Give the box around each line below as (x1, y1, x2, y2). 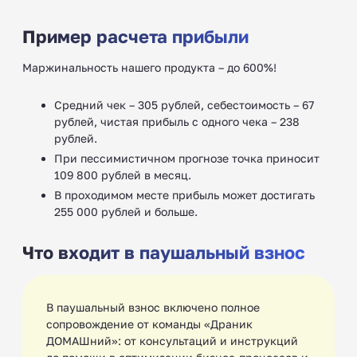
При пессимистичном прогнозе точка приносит (54, 151, 320, 165)
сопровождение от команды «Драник (46, 316, 253, 331)
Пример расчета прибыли (22, 25, 249, 47)
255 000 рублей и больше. (54, 204, 198, 218)
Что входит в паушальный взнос (22, 241, 305, 263)
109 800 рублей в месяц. (54, 167, 191, 182)
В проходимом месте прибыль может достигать (54, 187, 315, 202)
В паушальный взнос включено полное (46, 300, 260, 314)
